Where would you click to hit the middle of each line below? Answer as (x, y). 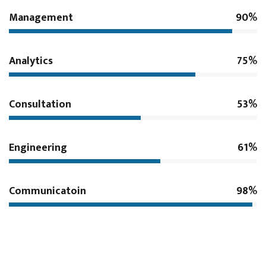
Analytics (31, 61)
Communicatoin (47, 191)
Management (41, 18)
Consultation (40, 105)
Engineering (38, 148)
